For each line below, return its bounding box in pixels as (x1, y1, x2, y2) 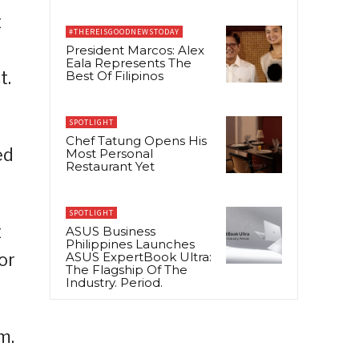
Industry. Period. (66, 275, 163, 291)
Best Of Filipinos (66, 68, 163, 84)
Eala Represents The (66, 55, 192, 71)
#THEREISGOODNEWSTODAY (69, 26, 179, 38)
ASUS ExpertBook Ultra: (66, 249, 212, 265)
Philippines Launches (66, 236, 195, 252)
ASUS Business (66, 224, 155, 240)
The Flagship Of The (66, 262, 188, 278)
